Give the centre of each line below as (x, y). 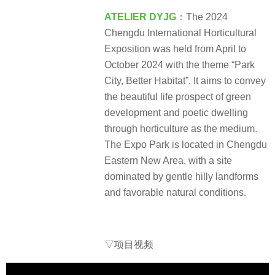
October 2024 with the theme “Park (180, 65)
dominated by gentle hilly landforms (181, 177)
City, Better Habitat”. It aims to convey (185, 81)
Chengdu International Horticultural (180, 33)
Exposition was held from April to (175, 49)
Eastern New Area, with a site (168, 161)
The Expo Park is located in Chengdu (186, 145)
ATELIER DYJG (140, 17)
